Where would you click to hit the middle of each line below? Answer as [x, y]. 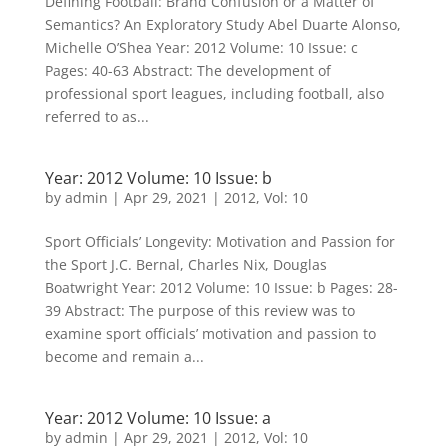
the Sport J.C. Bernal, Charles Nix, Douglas [185, 264]
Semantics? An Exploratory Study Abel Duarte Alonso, [222, 24]
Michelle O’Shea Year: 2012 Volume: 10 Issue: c [201, 47]
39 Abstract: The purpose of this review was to [199, 310]
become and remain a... [124, 356]
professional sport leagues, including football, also [214, 93]
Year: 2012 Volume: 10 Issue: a [157, 418]
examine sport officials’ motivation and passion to [210, 333]
